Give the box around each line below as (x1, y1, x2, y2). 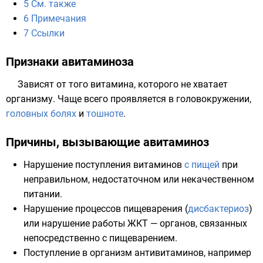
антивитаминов (134, 247, 204, 258)
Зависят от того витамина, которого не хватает (18, 79, 228, 90)
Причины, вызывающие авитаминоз (6, 135, 209, 149)
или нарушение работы (23, 218, 127, 229)
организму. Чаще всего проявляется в (6, 93, 176, 104)
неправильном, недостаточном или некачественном (23, 174, 254, 185)
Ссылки (31, 28, 65, 39)
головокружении (176, 93, 249, 104)
